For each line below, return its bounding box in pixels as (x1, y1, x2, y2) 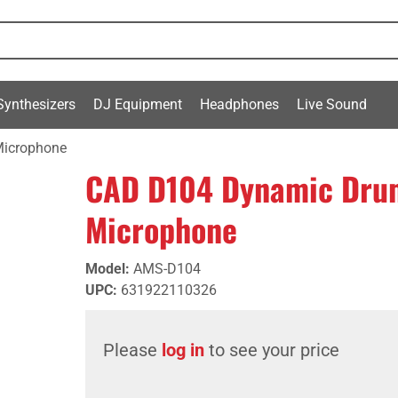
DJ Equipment (93, 95, 182, 113)
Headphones (200, 95, 279, 113)
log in (162, 339, 204, 361)
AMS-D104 (133, 260, 201, 277)
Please (103, 339, 162, 361)
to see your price (204, 339, 339, 361)
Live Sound (297, 95, 367, 113)
